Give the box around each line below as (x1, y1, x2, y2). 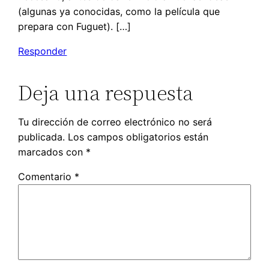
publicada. (18, 130, 65, 143)
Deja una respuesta (18, 77, 194, 107)
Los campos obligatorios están (68, 130, 209, 143)
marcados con (18, 145, 86, 158)
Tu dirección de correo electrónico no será (18, 115, 213, 128)
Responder (18, 44, 67, 57)
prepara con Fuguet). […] (18, 20, 131, 32)
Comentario (18, 170, 75, 183)
